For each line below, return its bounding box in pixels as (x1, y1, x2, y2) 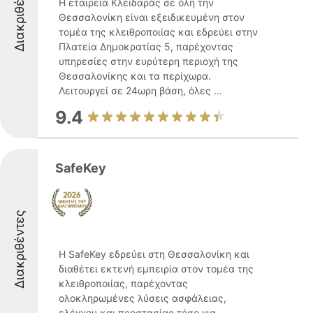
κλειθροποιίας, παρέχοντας (59, 277, 188, 289)
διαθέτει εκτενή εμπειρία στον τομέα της (59, 263, 254, 275)
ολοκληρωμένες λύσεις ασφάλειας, (59, 292, 226, 304)
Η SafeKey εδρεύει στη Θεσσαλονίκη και (59, 248, 249, 260)
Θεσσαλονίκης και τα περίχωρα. (59, 70, 211, 82)
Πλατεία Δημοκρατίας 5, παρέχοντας (59, 41, 233, 52)
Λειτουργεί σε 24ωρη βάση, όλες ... (59, 85, 222, 96)
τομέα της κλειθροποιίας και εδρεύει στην (59, 26, 258, 38)
